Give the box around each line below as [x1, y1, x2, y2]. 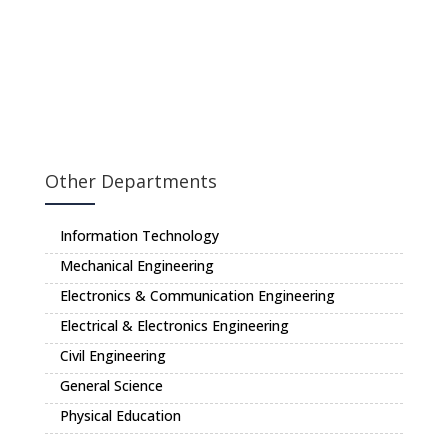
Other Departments [45, 169, 217, 193]
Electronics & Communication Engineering [60, 286, 335, 305]
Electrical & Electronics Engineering [60, 316, 289, 335]
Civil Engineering [60, 346, 166, 365]
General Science [60, 376, 163, 395]
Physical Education [60, 406, 181, 425]
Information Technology [60, 226, 219, 245]
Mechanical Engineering [60, 256, 214, 275]
